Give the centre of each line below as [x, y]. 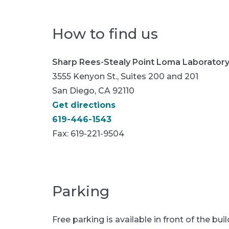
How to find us [105, 34]
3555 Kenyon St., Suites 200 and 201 [125, 76]
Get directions [84, 105]
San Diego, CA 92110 [93, 91]
